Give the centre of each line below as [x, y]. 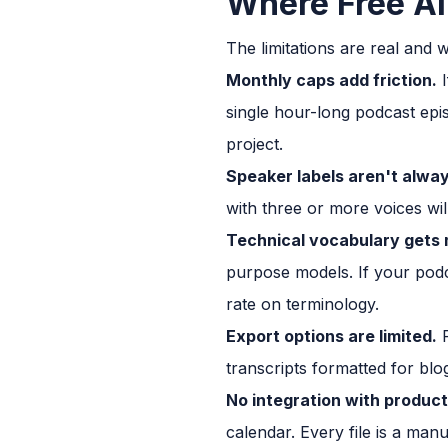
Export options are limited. [331, 335]
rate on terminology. [302, 303]
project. [254, 143]
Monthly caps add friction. [331, 79]
